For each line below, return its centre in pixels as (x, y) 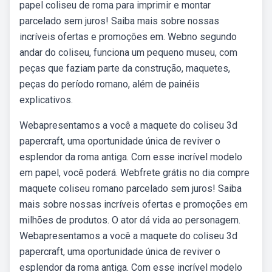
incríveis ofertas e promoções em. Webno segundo (128, 37)
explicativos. (46, 100)
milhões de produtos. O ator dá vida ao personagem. (130, 220)
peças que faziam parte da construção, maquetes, (125, 68)
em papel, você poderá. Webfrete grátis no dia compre (134, 173)
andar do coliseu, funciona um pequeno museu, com (128, 53)
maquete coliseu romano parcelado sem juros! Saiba (131, 189)
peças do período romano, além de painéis (110, 84)
